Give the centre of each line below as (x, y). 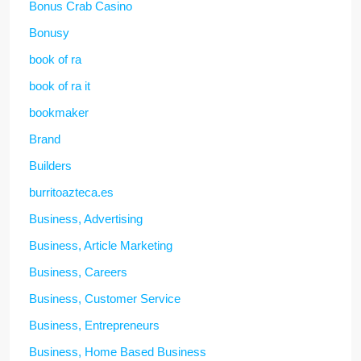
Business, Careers (78, 272)
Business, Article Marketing (101, 245)
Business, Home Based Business (118, 351)
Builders (50, 165)
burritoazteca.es (71, 192)
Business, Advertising (86, 218)
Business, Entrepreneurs (94, 325)
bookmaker (59, 112)
